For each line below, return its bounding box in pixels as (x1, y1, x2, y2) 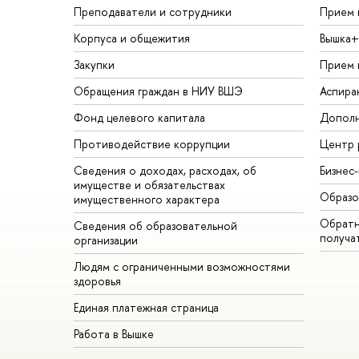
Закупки (74, 56, 115, 72)
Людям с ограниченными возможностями (74, 258, 290, 274)
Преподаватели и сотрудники (74, 3, 232, 19)
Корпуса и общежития (74, 30, 190, 46)
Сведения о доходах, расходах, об (74, 162, 256, 178)
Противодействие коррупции (74, 135, 230, 151)
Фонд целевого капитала (74, 109, 205, 125)
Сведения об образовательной (74, 217, 237, 233)
